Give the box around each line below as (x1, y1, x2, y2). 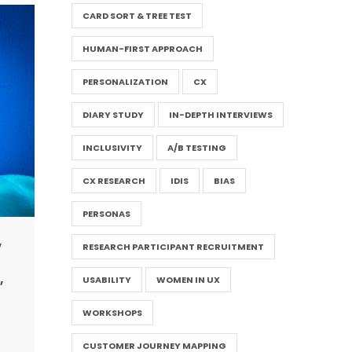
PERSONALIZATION (82, 75, 168, 88)
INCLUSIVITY (82, 141, 142, 154)
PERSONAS (82, 207, 130, 220)
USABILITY (82, 273, 131, 286)
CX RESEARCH (82, 174, 145, 187)
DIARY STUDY (82, 108, 144, 121)
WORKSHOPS (82, 306, 142, 319)
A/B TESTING (167, 141, 226, 154)
